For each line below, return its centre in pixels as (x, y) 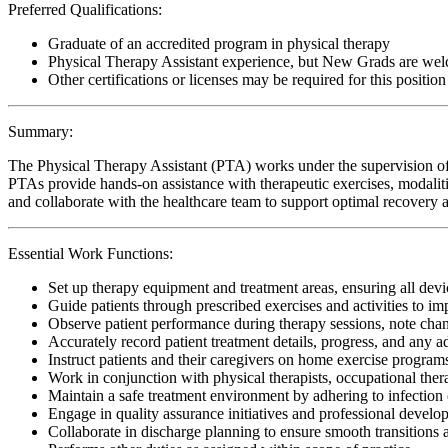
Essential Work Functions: (90, 253)
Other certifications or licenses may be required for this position (247, 79)
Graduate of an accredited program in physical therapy (219, 43)
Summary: (40, 131)
